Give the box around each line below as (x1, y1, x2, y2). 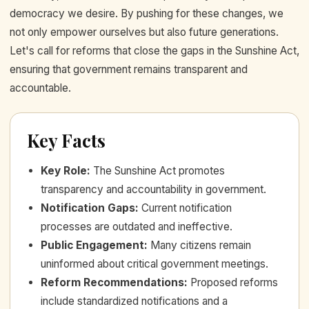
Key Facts (27, 128, 106, 152)
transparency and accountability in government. (41, 182, 266, 196)
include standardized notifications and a (41, 294, 228, 308)
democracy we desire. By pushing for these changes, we (10, 6, 283, 20)
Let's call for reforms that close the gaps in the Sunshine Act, (10, 43, 299, 57)
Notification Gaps (41, 201, 135, 215)
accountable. (10, 81, 71, 94)
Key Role (41, 163, 87, 177)
